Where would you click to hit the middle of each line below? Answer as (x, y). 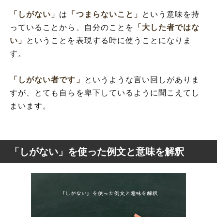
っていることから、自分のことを (72, 27)
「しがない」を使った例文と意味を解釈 (97, 151)
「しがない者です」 (47, 79)
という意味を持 (171, 14)
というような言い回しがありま (142, 79)
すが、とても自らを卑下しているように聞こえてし (105, 93)
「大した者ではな (167, 27)
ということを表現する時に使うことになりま (109, 40)
